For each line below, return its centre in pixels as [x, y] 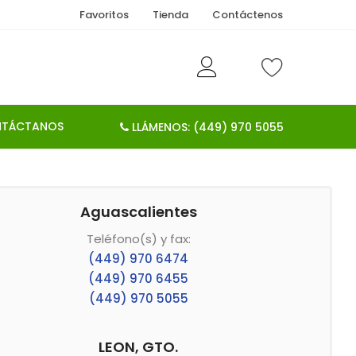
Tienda [170, 15]
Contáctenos [248, 15]
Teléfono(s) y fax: [138, 239]
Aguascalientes [138, 212]
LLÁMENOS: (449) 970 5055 [206, 127]
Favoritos [104, 15]
